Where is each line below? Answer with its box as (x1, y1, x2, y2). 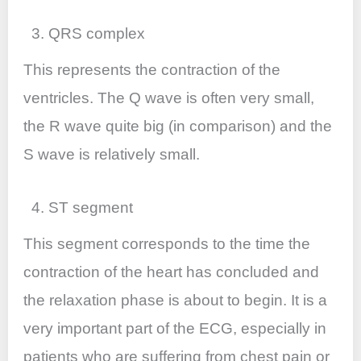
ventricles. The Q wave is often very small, (23, 89, 315, 107)
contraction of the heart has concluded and (23, 263, 320, 281)
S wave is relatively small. (23, 146, 201, 164)
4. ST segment (31, 199, 134, 217)
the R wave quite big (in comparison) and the (23, 118, 333, 135)
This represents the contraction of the (23, 61, 281, 79)
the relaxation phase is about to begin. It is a (23, 292, 328, 309)
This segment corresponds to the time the (23, 235, 311, 253)
